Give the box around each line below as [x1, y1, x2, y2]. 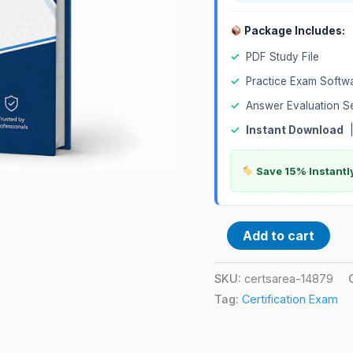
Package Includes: [242, 24, 346, 37]
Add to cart [243, 227, 314, 243]
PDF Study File [246, 50, 319, 63]
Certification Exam [242, 292, 338, 306]
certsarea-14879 [244, 271, 333, 285]
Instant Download [246, 123, 344, 136]
